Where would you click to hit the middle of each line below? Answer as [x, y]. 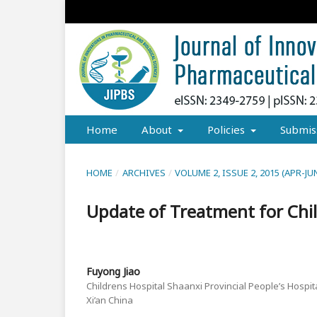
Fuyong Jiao [113, 271]
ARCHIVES [144, 172]
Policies [227, 129]
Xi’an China [110, 300]
